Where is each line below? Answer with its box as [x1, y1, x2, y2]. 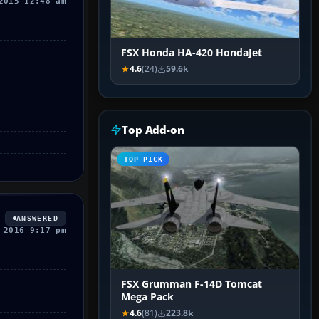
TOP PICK [124, 155, 163, 164]
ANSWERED [16, 214, 58, 222]
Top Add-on [122, 122, 184, 137]
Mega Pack [121, 291, 174, 304]
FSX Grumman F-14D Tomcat [121, 278, 262, 291]
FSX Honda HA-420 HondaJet [121, 46, 262, 60]
